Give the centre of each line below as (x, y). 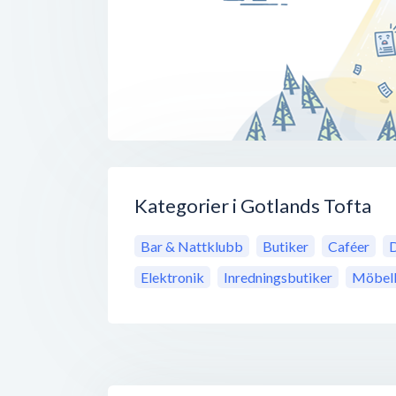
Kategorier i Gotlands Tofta (253, 206)
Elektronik (172, 278)
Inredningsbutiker (278, 278)
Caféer (349, 247)
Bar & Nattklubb (192, 247)
